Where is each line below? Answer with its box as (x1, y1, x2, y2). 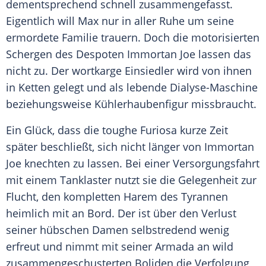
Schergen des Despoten (6, 47, 127, 62)
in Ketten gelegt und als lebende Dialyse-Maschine (6, 80, 258, 95)
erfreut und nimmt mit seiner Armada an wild (6, 239, 233, 254)
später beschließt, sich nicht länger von (6, 140, 204, 154)
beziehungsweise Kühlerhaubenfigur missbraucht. (6, 97, 256, 112)
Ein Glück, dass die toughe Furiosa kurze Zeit (6, 123, 228, 138)
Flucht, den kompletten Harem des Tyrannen (6, 189, 228, 204)
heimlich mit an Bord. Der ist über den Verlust (6, 206, 236, 221)
